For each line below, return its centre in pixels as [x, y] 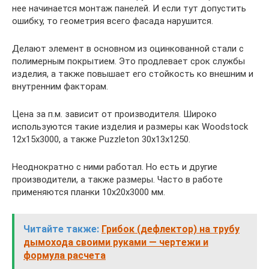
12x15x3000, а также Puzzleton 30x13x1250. [101, 139]
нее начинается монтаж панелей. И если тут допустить [129, 8]
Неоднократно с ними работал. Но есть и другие [115, 167]
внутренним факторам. [60, 86]
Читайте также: [61, 229]
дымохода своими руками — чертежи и [116, 242]
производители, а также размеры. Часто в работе [117, 180]
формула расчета [65, 255]
